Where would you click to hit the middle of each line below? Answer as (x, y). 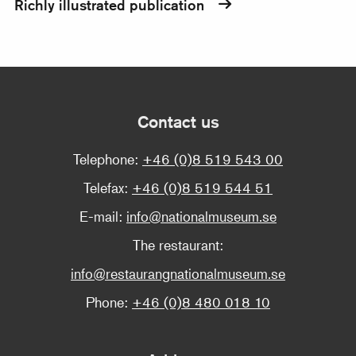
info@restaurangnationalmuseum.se (178, 274)
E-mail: (103, 217)
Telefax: (108, 188)
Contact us (184, 122)
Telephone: (108, 159)
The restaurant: (178, 245)
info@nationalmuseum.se (201, 217)
